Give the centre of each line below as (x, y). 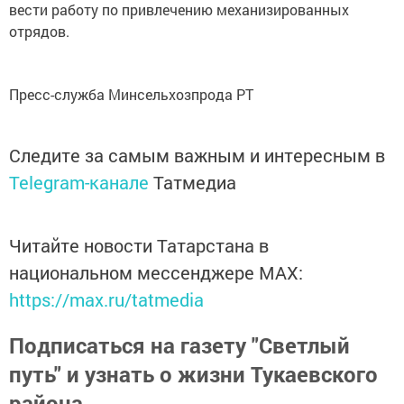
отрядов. (39, 32)
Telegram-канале (79, 183)
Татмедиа (195, 183)
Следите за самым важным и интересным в (197, 156)
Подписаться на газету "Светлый (179, 346)
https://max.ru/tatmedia (106, 300)
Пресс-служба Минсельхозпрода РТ (131, 95)
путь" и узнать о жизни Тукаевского (193, 375)
